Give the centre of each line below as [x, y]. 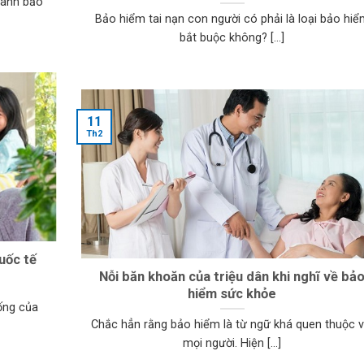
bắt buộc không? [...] [232, 38]
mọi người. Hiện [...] [232, 344]
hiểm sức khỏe [232, 293]
